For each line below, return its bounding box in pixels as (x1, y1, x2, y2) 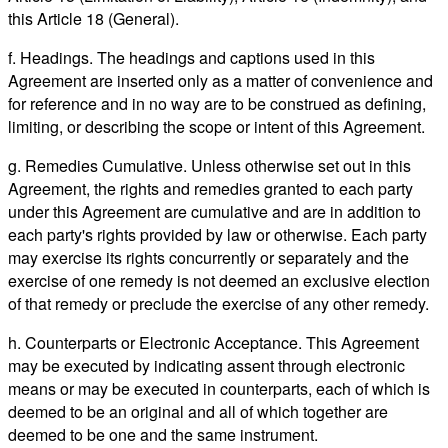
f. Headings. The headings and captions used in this (8, 45, 375, 69)
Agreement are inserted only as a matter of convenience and (8, 68, 433, 92)
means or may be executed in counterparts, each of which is (8, 376, 430, 400)
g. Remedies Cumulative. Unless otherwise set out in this (8, 153, 411, 177)
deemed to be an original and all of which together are (8, 399, 388, 423)
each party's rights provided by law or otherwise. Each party (8, 222, 427, 246)
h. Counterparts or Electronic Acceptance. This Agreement (8, 330, 419, 354)
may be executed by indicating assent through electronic (8, 353, 405, 377)
